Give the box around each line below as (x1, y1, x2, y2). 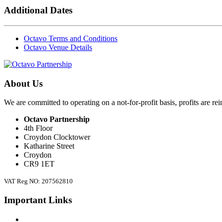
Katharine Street (24, 142, 74, 151)
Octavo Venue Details (24, 43, 92, 52)
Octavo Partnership (24, 115, 90, 124)
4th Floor (24, 124, 53, 133)
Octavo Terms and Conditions (24, 34, 117, 43)
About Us (4, 78, 43, 89)
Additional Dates (4, 5, 72, 16)
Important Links (4, 195, 72, 206)
